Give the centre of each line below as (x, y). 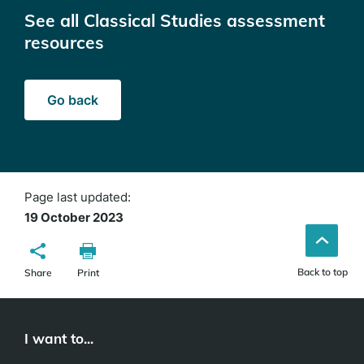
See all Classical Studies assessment (175, 20)
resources (64, 42)
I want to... (59, 338)
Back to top (323, 272)
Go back (73, 100)
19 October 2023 (74, 217)
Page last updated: (81, 197)
